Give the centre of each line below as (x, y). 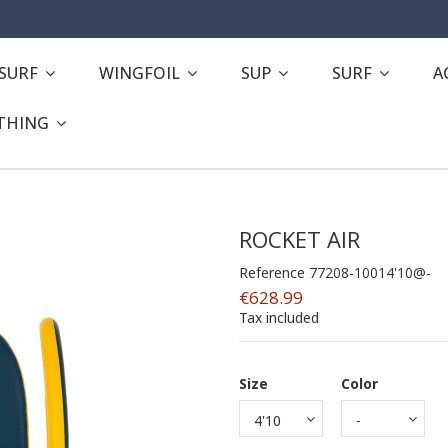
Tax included (279, 317)
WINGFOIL (141, 72)
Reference (272, 272)
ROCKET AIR (299, 238)
